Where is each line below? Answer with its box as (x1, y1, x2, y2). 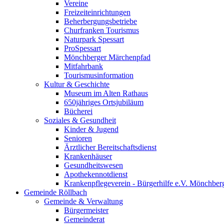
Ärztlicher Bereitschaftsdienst (64, 143, 156, 151)
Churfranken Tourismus (64, 26, 139, 34)
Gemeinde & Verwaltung (44, 197, 123, 205)
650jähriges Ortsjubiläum (64, 98, 143, 106)
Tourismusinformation (64, 71, 133, 79)
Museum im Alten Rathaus (64, 89, 148, 97)
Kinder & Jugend (64, 125, 118, 133)
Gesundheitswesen (64, 161, 123, 169)
